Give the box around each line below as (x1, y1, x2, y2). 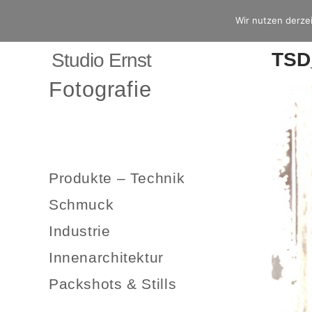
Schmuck (49, 196, 114, 213)
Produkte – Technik (49, 170, 185, 187)
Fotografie (49, 77, 153, 102)
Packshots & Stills (49, 276, 177, 292)
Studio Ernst (52, 49, 151, 71)
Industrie (49, 223, 111, 240)
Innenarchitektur (49, 249, 164, 266)
